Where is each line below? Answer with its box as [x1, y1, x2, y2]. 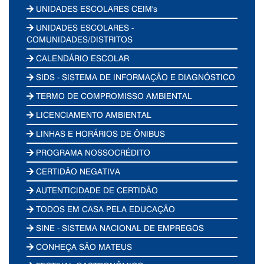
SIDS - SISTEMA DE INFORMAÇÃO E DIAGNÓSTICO [34, 71, 236, 82]
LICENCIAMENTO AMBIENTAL [34, 108, 152, 120]
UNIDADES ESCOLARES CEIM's [34, 2, 158, 14]
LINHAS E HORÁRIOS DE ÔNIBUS [34, 127, 166, 139]
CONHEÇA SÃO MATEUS [34, 240, 133, 252]
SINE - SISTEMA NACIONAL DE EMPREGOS [34, 222, 204, 233]
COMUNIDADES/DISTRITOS [27, 33, 133, 45]
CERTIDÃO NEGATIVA [34, 165, 121, 177]
